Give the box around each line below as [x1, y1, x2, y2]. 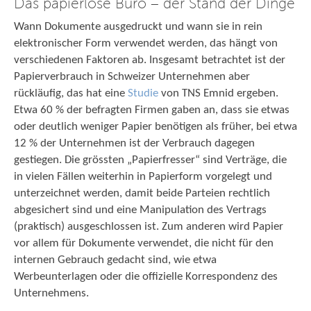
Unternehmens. [14, 287, 89, 299]
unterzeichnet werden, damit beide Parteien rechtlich [14, 187, 270, 199]
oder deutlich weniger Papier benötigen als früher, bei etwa [14, 121, 297, 133]
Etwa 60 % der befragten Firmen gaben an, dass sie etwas [14, 104, 289, 116]
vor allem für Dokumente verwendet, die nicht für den [14, 237, 274, 249]
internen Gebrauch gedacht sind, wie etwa [14, 254, 217, 266]
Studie [128, 87, 158, 99]
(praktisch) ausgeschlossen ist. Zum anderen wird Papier [14, 221, 283, 233]
